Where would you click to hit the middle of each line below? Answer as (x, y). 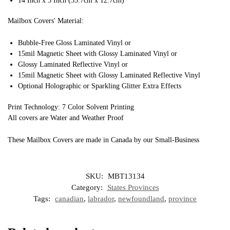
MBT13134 (126, 176)
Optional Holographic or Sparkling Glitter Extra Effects (100, 86)
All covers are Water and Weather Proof (66, 118)
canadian (69, 198)
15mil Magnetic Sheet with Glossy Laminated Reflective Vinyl (109, 75)
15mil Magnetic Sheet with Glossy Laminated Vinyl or (98, 54)
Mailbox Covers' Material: (46, 21)
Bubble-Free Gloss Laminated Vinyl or (74, 43)
